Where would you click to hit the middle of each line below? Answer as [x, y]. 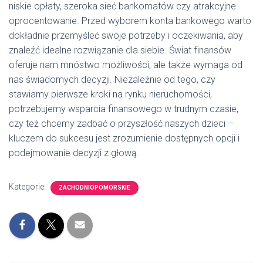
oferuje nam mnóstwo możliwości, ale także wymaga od [126, 65]
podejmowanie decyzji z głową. [74, 153]
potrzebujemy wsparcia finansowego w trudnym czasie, [124, 109]
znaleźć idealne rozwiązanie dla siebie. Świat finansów [120, 50]
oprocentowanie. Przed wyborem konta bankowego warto [130, 21]
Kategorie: [28, 187]
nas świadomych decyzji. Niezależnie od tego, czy [112, 80]
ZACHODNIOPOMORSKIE [95, 188]
